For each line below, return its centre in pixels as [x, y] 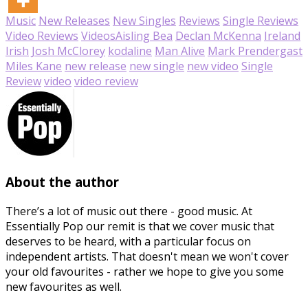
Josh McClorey [68, 51]
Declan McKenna [218, 35]
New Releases [74, 20]
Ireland [282, 35]
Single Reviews [261, 20]
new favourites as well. [64, 287]
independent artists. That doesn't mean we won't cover [147, 257]
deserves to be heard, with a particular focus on [128, 242]
